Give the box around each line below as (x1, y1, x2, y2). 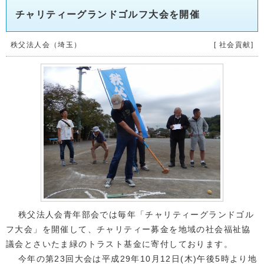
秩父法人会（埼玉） (11, 40, 82, 49)
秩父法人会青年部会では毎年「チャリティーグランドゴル (6, 210, 255, 220)
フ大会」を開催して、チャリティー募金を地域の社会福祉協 (6, 225, 251, 235)
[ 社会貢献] (214, 40, 253, 49)
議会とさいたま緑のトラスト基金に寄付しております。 (6, 239, 233, 249)
